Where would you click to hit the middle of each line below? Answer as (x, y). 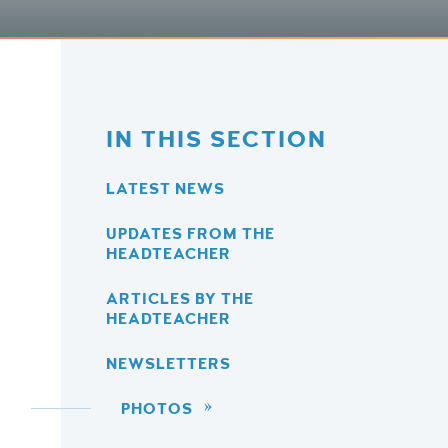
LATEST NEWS (165, 188)
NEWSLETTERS (168, 363)
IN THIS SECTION (216, 138)
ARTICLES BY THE (180, 298)
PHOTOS (157, 408)
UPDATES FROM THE (190, 233)
